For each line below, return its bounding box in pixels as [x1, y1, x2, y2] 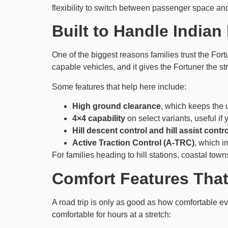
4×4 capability [72, 114, 125, 123]
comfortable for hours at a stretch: [52, 210, 171, 219]
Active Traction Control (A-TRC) [72, 138, 194, 148]
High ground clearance [72, 102, 161, 111]
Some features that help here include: [52, 82, 186, 91]
